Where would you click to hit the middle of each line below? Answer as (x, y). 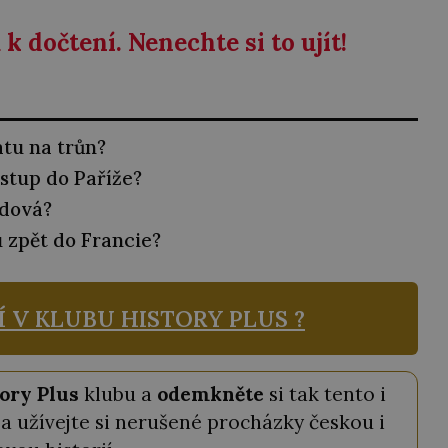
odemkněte (210, 394)
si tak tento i (325, 394)
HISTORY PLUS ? (213, 318)
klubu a (118, 394)
